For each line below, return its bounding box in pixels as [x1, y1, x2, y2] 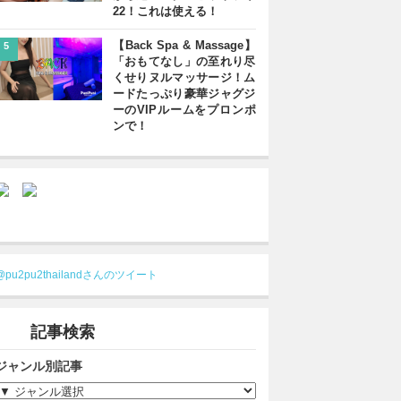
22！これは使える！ [112, 4, 218, 18]
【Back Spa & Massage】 [112, 38, 256, 52]
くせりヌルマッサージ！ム [112, 71, 256, 84]
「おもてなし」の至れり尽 [112, 55, 256, 68]
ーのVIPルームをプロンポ [112, 103, 256, 116]
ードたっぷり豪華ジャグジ [112, 87, 256, 100]
